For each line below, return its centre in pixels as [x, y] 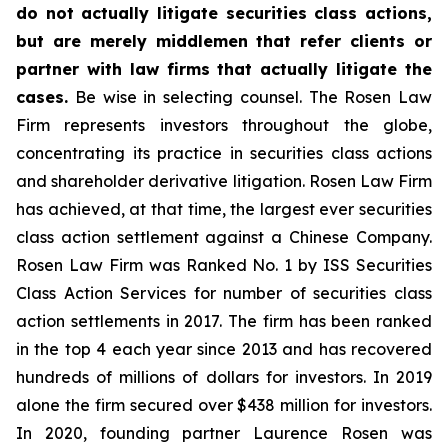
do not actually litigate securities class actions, [224, 13]
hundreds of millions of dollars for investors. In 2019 [224, 377]
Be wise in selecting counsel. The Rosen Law [250, 97]
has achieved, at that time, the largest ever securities [224, 209]
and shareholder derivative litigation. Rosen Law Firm [224, 181]
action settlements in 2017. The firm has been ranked [224, 321]
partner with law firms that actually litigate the [224, 69]
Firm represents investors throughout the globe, [224, 125]
